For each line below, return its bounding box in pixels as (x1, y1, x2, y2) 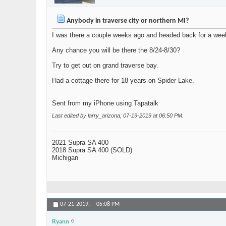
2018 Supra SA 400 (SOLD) (52, 146, 132, 154)
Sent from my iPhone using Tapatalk (52, 99, 158, 107)
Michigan (52, 154, 78, 162)
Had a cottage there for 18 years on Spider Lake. (52, 77, 194, 85)
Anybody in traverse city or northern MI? (65, 17, 189, 25)
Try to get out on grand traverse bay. (52, 62, 158, 70)
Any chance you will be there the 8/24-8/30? (52, 46, 180, 54)
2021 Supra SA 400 (52, 139, 108, 147)
